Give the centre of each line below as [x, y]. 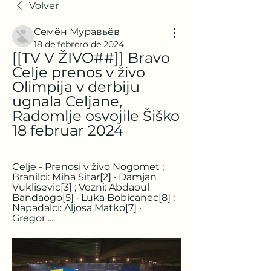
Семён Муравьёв [77, 32]
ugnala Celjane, [67, 101]
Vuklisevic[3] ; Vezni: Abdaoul [81, 187]
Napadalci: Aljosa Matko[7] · [77, 208]
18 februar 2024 [68, 130]
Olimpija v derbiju [76, 87]
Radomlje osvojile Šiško [96, 116]
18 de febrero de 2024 [79, 44]
